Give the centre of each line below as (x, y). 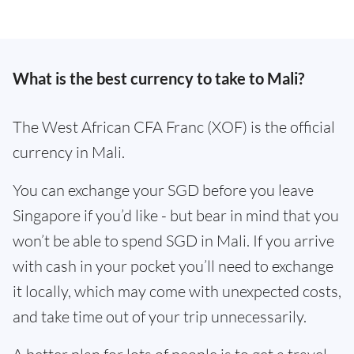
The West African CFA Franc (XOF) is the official (174, 127)
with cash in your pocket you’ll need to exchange (173, 266)
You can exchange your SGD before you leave (163, 190)
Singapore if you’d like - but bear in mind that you (176, 215)
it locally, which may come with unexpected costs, (177, 291)
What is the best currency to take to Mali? (158, 78)
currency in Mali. (69, 152)
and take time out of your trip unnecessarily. (160, 316)
